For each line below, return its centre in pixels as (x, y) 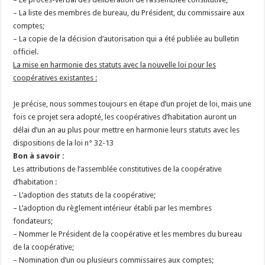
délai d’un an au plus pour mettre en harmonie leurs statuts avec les (127, 130)
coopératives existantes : (55, 78)
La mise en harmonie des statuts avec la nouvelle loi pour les (115, 65)
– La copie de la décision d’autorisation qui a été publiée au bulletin (126, 39)
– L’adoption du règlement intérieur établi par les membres (113, 208)
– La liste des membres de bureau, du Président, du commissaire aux (129, 13)
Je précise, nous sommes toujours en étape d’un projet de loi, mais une (132, 104)
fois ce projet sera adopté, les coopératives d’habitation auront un (125, 117)
